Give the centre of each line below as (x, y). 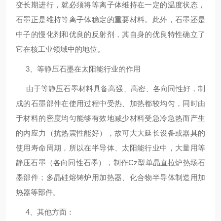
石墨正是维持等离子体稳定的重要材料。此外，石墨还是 (110, 19)
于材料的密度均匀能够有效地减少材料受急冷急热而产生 (110, 118)
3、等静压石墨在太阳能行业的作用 (78, 69)
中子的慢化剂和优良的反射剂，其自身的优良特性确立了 (110, 34)
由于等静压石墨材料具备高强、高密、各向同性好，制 (110, 89)
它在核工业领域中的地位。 (60, 49)
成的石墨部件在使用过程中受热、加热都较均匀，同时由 (110, 103)
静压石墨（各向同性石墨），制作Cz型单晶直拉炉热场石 (110, 163)
